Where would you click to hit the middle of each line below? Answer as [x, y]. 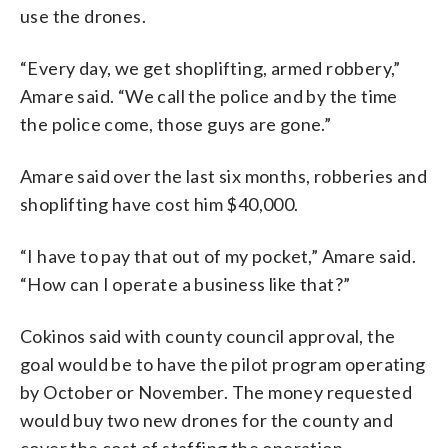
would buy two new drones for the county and [207, 420]
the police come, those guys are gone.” [176, 124]
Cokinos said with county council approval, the [208, 336]
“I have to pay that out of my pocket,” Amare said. [218, 256]
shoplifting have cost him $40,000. [159, 204]
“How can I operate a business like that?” [185, 284]
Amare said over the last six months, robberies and [223, 176]
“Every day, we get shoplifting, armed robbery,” [210, 68]
